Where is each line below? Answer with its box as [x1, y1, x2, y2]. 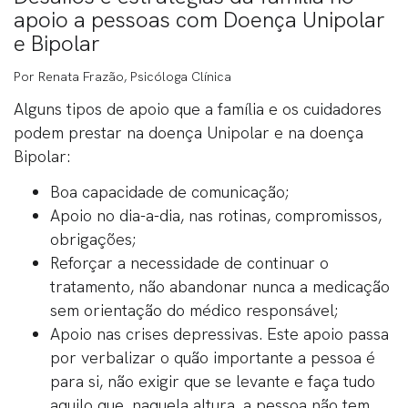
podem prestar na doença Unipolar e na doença [14, 121, 363, 143]
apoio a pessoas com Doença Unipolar [14, 5, 385, 34]
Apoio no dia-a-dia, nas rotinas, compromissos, [50, 204, 382, 226]
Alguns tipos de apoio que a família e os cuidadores [14, 97, 382, 119]
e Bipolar [14, 28, 100, 57]
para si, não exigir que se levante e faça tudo [50, 370, 375, 392]
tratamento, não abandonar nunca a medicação [50, 275, 390, 297]
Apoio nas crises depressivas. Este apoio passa [50, 322, 389, 344]
